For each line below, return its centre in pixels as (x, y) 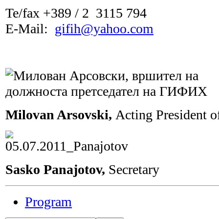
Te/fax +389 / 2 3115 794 (76, 13)
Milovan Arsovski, (60, 114)
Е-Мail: (30, 28)
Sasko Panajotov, (57, 169)
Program (48, 201)
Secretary (134, 169)
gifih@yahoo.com (104, 28)
